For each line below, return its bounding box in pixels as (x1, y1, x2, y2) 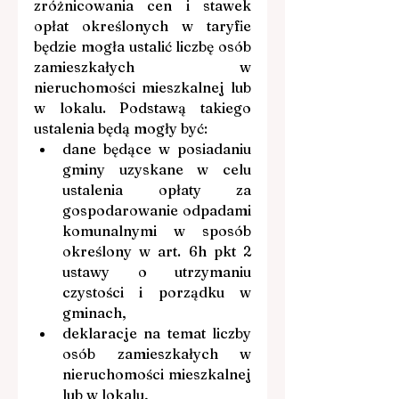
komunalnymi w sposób (62, 221, 251, 240)
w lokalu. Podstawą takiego (34, 98, 251, 117)
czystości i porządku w (62, 282, 251, 301)
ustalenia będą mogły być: (34, 118, 208, 137)
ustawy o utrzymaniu (62, 262, 251, 281)
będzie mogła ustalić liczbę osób (34, 37, 251, 55)
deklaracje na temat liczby (62, 323, 251, 342)
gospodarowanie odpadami (62, 200, 251, 219)
